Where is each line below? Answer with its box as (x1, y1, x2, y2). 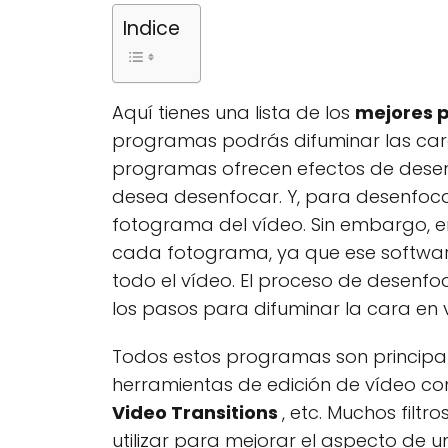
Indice (123, 15, 180, 43)
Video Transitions (112, 400, 282, 425)
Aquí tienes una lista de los (112, 100, 355, 125)
